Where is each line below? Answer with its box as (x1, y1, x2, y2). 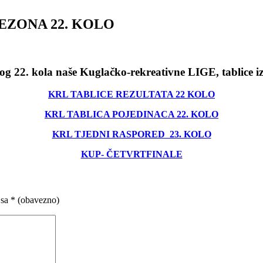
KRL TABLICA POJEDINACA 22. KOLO (45, 109, 218, 120)
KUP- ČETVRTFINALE (80, 149, 183, 160)
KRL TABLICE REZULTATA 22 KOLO (48, 89, 215, 100)
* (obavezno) (11, 194, 59, 205)
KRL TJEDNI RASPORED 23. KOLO (52, 129, 211, 140)
